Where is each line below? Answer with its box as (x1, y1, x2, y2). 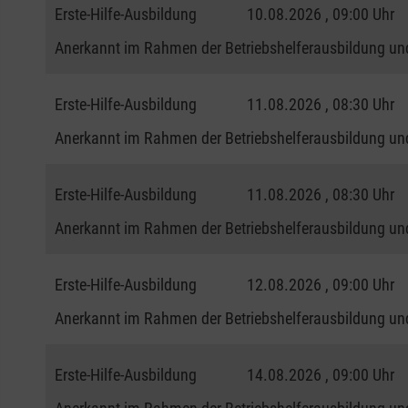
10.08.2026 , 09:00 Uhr (246, 4, 394, 24)
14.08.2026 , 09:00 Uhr (246, 364, 394, 384)
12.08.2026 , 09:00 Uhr (246, 274, 394, 294)
